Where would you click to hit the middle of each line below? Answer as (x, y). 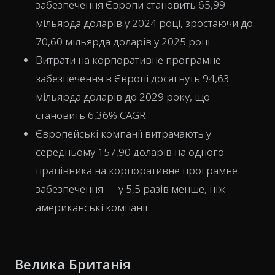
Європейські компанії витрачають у (123, 134)
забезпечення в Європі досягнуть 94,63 (133, 78)
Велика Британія (73, 264)
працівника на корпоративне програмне (137, 170)
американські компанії (91, 207)
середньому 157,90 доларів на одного (130, 152)
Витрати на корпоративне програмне (128, 60)
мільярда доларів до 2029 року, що (123, 97)
